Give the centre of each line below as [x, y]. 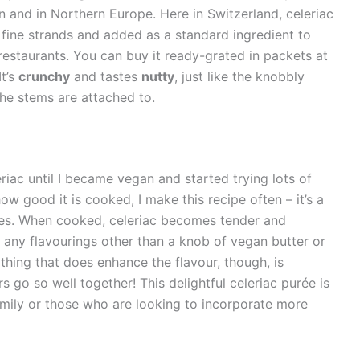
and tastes [105, 76]
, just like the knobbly [239, 76]
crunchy [44, 76]
